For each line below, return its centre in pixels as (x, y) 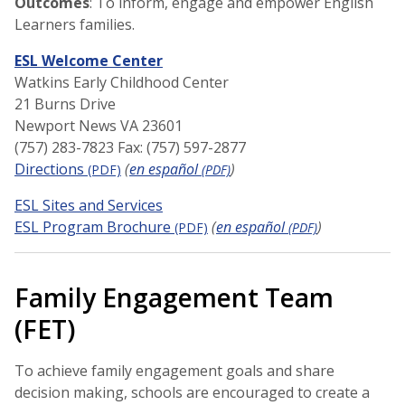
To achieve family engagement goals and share (174, 370)
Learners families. (75, 24)
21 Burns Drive (65, 104)
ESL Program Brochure (93, 226)
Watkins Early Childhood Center (122, 82)
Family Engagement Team (174, 297)
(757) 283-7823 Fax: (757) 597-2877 (130, 147)
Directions (49, 169)
